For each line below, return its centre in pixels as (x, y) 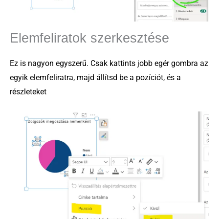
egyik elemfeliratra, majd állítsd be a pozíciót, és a (95, 77)
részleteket (28, 92)
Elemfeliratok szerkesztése (89, 38)
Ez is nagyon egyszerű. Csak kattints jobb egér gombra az (109, 63)
